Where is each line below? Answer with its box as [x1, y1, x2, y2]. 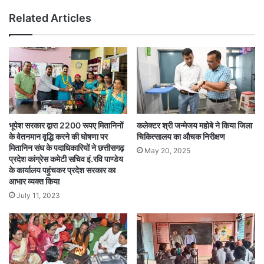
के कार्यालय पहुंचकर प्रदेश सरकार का [9, 165, 115, 176]
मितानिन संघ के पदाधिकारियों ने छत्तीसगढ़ [9, 143, 124, 153]
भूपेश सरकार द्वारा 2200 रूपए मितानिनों [9, 120, 123, 131]
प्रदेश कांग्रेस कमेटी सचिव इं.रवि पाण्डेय [9, 154, 123, 164]
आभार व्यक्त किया [9, 176, 60, 187]
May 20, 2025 [144, 146, 190, 156]
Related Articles [9, 12, 91, 25]
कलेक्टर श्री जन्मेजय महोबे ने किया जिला [137, 120, 252, 131]
